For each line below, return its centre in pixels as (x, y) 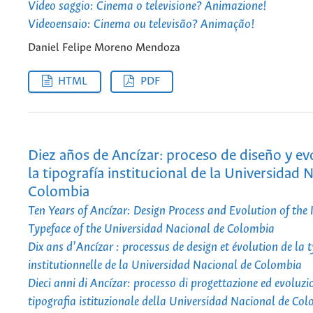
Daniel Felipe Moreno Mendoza (104, 48)
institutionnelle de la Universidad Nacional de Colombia (165, 265)
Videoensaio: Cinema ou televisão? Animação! (141, 24)
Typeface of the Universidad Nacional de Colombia (151, 229)
